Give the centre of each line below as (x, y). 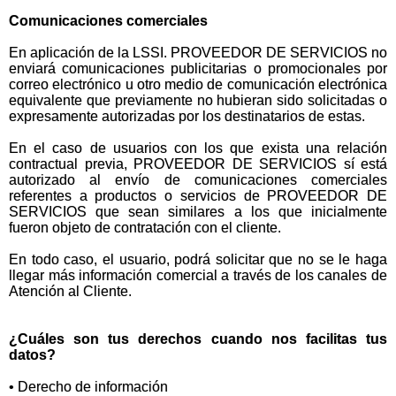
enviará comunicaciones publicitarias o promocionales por (198, 69)
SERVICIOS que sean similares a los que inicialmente (198, 212)
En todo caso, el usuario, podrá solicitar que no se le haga (198, 259)
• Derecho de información (88, 387)
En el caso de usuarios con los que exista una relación (198, 148)
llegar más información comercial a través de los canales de (198, 275)
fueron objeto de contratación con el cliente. (145, 228)
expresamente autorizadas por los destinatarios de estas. (187, 116)
